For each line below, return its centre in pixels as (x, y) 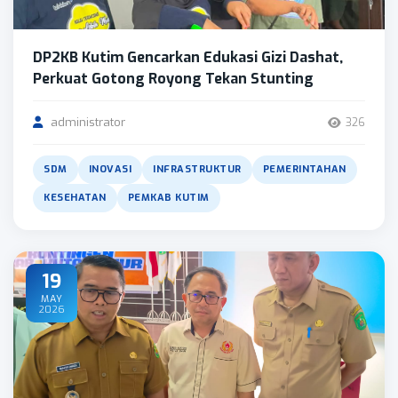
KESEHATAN (75, 198)
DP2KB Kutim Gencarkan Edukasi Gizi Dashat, (188, 57)
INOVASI (110, 169)
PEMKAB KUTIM (168, 198)
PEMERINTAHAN (304, 169)
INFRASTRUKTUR (197, 169)
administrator (86, 122)
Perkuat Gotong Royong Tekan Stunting (173, 79)
